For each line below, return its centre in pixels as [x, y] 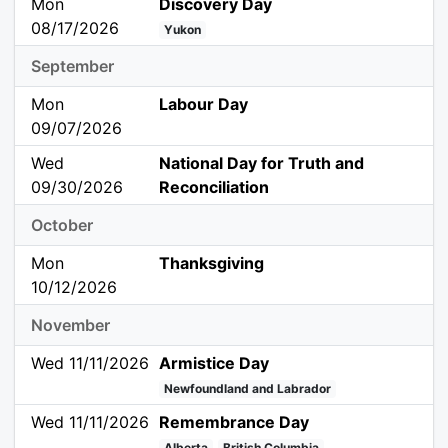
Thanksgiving [212, 263]
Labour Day [204, 104]
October [62, 225]
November [70, 325]
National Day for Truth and [262, 163]
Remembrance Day [234, 422]
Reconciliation [214, 187]
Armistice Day [214, 363]
